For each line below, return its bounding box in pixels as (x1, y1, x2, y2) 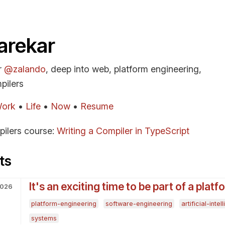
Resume (80, 101, 114, 112)
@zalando (4, 64, 46, 75)
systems (31, 214, 57, 222)
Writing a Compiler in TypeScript (57, 126, 189, 137)
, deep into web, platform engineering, (46, 64, 201, 75)
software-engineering (105, 200, 172, 208)
